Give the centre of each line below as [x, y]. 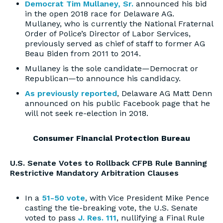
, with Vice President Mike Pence [147, 198]
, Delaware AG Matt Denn [165, 93]
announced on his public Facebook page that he [117, 103]
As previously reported [71, 93]
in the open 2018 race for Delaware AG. [100, 14]
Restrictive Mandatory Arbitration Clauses [96, 173]
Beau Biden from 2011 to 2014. [83, 54]
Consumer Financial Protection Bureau [111, 138]
